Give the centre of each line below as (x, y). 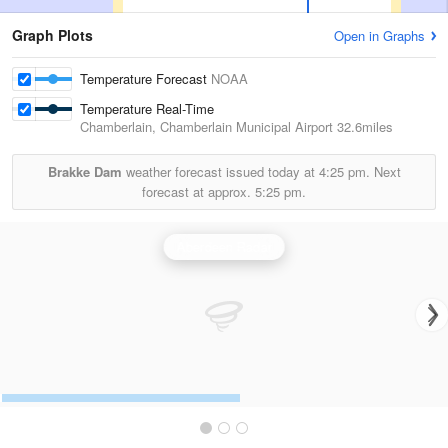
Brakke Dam (84, 171)
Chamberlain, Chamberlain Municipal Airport (206, 126)
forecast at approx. (198, 191)
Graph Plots (52, 35)
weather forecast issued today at (220, 171)
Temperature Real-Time (147, 108)
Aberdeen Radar (224, 246)
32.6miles (363, 126)
